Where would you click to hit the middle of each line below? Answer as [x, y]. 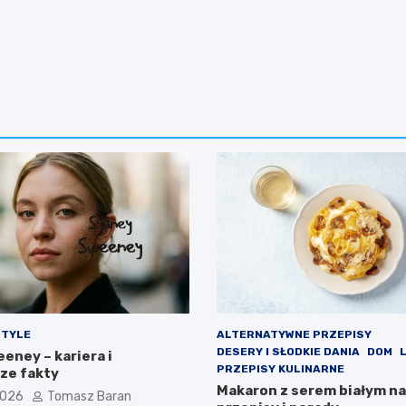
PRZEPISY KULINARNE [280, 369]
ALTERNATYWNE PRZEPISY [294, 335]
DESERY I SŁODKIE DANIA [288, 352]
